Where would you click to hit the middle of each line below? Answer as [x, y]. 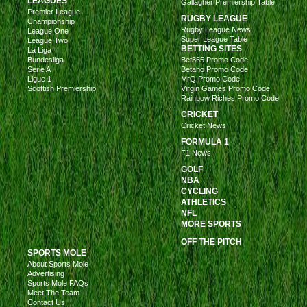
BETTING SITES [211, 48]
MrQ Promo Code [210, 78]
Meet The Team [53, 292]
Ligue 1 [39, 78]
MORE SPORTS [211, 224]
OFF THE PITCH [211, 242]
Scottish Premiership [62, 88]
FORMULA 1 [205, 142]
